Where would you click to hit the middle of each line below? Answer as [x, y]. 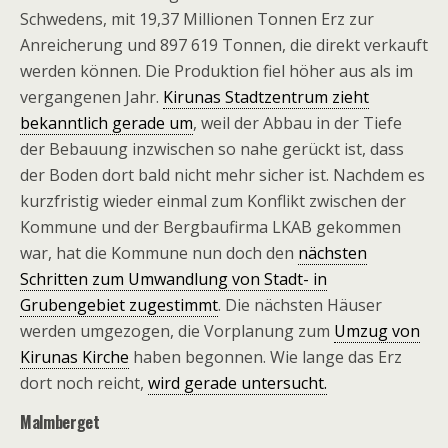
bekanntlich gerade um [106, 123]
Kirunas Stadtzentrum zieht [266, 97]
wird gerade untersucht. [237, 383]
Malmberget [60, 422]
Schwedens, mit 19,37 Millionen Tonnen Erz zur [197, 19]
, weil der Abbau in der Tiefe [297, 123]
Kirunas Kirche [74, 357]
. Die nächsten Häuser [300, 305]
